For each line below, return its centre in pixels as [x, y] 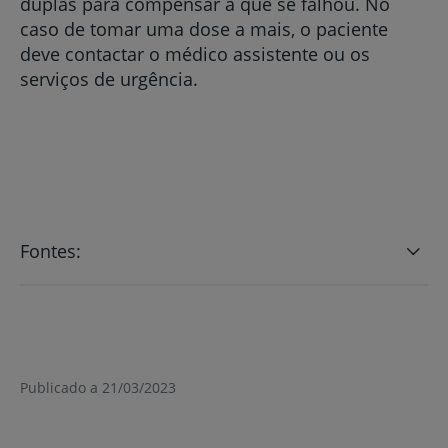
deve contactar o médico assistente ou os [195, 53]
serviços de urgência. [109, 78]
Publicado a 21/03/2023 [98, 387]
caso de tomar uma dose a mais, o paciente [204, 28]
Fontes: [50, 250]
